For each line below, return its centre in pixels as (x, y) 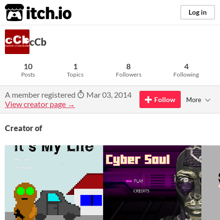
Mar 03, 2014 (108, 95)
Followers (128, 74)
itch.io (26, 13)
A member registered (41, 95)
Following (186, 74)
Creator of (24, 128)
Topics (75, 74)
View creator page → (40, 104)
